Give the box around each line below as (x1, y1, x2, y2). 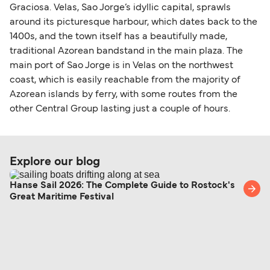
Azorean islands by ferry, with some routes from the (10, 90, 237, 99)
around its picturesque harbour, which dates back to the (10, 17, 257, 27)
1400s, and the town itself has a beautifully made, (10, 32, 227, 41)
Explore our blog (10, 156, 100, 168)
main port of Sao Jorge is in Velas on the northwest (10, 61, 233, 70)
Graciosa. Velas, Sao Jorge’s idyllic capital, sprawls (10, 3, 231, 12)
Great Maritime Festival (10, 192, 114, 201)
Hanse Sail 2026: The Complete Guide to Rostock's (10, 181, 235, 190)
